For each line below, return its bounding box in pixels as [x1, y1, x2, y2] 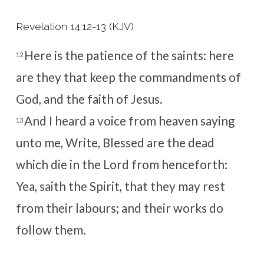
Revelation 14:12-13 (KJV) [15, 20, 134, 33]
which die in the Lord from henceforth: [15, 157, 227, 172]
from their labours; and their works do [15, 201, 223, 216]
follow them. [15, 223, 86, 237]
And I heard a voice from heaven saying [24, 114, 235, 128]
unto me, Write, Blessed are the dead [15, 136, 214, 150]
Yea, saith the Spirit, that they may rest [15, 179, 225, 194]
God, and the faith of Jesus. [15, 92, 163, 107]
